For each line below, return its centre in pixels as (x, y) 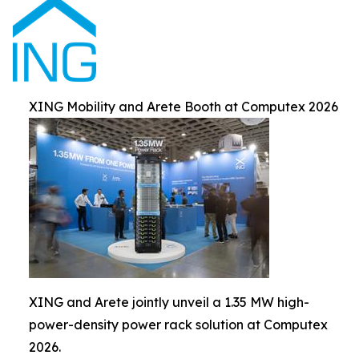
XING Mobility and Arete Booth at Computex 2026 (184, 107)
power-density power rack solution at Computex (178, 325)
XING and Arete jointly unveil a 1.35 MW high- (169, 303)
